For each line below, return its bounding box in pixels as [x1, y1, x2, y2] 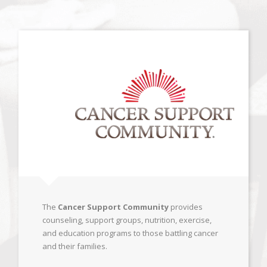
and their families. [42, 241, 108, 252]
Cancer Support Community [58, 201, 169, 212]
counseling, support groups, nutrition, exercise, [42, 215, 212, 225]
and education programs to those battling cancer [42, 228, 219, 238]
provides [169, 201, 203, 212]
